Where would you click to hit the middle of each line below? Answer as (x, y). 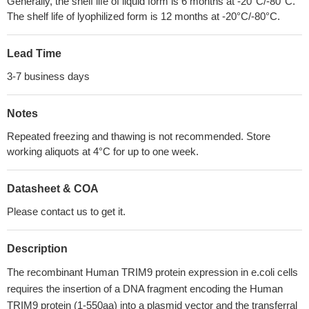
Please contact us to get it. (66, 211)
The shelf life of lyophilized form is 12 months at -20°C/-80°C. (143, 16)
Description (37, 249)
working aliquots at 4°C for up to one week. (103, 151)
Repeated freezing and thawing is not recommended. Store (139, 136)
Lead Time (34, 53)
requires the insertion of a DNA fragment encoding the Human (145, 289)
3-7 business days (48, 76)
